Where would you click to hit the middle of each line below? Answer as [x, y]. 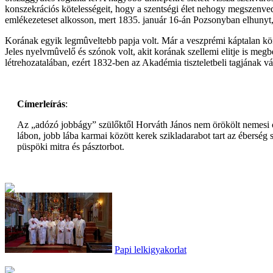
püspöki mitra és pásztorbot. [71, 147]
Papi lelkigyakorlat [151, 250]
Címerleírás [41, 104]
